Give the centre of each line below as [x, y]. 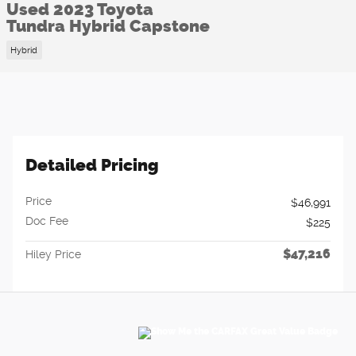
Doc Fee [47, 221]
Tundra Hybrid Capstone [108, 26]
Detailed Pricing [92, 164]
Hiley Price [53, 254]
